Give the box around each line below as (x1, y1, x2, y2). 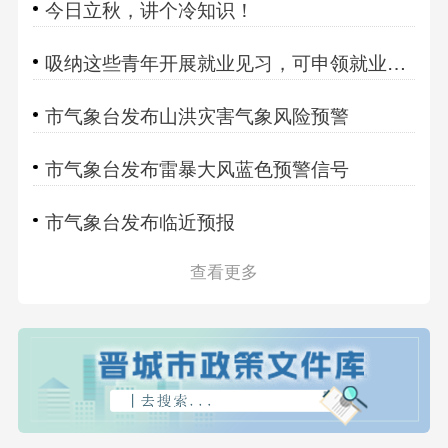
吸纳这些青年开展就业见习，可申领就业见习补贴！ (44, 48, 387, 76)
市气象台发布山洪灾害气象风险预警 (44, 101, 349, 128)
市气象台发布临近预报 (44, 206, 235, 234)
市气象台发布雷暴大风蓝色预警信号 (44, 153, 349, 181)
